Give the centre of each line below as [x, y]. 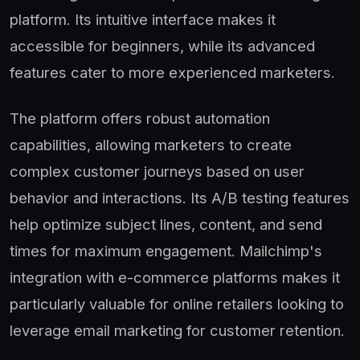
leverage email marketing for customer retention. [177, 330]
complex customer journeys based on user [157, 171]
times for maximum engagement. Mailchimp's [166, 250]
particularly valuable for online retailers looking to [177, 303]
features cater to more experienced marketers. [172, 72]
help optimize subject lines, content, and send [166, 224]
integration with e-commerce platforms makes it [175, 277]
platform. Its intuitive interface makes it [143, 19]
